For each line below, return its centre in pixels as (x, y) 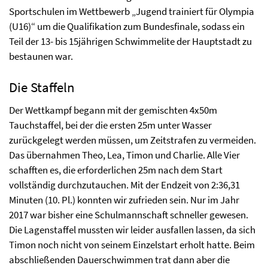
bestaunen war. (41, 56)
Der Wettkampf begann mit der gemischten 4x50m (113, 110)
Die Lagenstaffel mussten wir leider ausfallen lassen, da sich (132, 230)
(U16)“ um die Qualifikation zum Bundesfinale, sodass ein (127, 26)
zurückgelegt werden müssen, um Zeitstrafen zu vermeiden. (133, 140)
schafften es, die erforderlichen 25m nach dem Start (116, 170)
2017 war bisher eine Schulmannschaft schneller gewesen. (129, 215)
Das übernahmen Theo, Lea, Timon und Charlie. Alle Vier (124, 155)
